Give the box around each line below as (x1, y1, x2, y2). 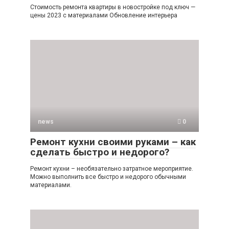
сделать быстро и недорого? (30, 146, 169, 158)
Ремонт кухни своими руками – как (30, 135, 196, 148)
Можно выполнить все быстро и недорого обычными (30, 173, 186, 180)
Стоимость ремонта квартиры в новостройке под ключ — (30, 3, 195, 11)
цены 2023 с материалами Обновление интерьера (30, 11, 177, 19)
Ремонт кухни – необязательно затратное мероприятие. (30, 165, 193, 172)
